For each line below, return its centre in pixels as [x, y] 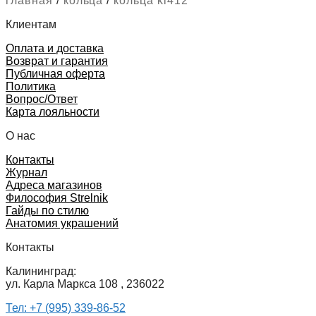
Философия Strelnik [57, 197]
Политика [31, 86]
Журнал [26, 172]
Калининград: [41, 271]
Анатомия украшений [62, 223]
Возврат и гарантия [57, 61]
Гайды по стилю [47, 210]
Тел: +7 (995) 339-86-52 [66, 308]
